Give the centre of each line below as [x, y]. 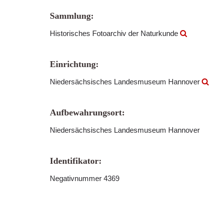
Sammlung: [72, 16]
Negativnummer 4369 [85, 178]
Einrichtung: [74, 64]
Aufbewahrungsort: [87, 112]
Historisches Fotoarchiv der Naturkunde [115, 33]
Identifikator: [76, 161]
